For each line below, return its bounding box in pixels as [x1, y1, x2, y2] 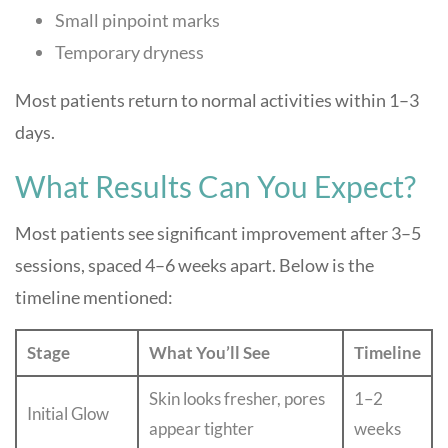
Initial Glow [27, 403, 109, 424]
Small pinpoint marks [55, 9, 220, 31]
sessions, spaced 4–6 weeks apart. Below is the [15, 254, 374, 276]
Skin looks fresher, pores [149, 388, 325, 409]
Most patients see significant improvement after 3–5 [15, 222, 421, 244]
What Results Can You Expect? [15, 168, 416, 204]
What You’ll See [149, 342, 270, 363]
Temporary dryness [55, 41, 204, 63]
